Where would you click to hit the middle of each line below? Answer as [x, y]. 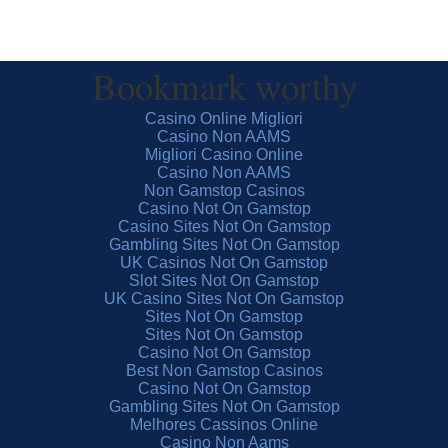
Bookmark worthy [224, 85]
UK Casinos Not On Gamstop [224, 262]
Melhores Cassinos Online [224, 424]
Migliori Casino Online [224, 154]
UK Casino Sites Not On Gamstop [224, 298]
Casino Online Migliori [224, 118]
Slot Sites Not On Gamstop [224, 280]
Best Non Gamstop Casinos [224, 370]
